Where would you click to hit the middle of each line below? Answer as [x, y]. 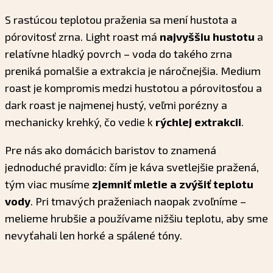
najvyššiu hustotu [207, 37]
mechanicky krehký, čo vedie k [80, 122]
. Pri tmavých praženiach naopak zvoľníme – [138, 201]
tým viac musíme [48, 184]
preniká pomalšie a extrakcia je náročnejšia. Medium [133, 71]
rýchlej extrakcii [198, 122]
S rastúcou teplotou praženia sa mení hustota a [121, 20]
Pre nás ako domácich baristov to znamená [111, 150]
